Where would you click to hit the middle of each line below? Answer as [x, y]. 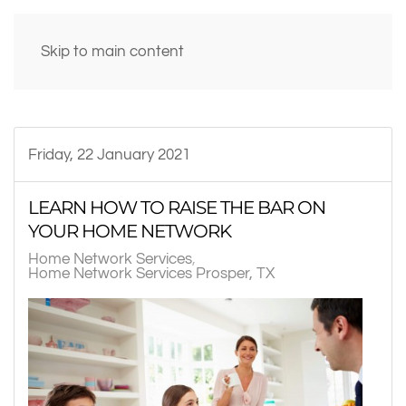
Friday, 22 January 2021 [109, 154]
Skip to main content [112, 51]
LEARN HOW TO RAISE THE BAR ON [177, 208]
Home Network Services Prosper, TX [151, 273]
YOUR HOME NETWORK [130, 231]
